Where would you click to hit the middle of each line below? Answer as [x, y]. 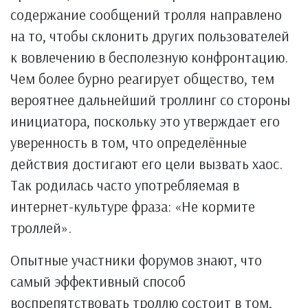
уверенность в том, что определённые [129, 142]
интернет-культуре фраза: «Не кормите [133, 206]
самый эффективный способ [98, 281]
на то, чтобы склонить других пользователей [150, 36]
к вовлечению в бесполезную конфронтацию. [149, 57]
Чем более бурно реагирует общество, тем [142, 78]
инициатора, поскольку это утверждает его [145, 121]
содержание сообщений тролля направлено [146, 14]
